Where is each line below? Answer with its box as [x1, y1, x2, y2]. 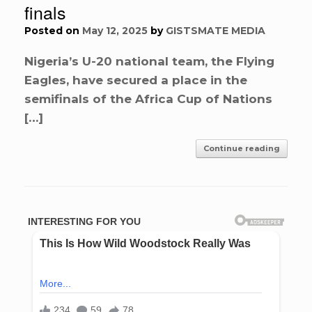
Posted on [31, 24, 82, 38]
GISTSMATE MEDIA [166, 24, 265, 38]
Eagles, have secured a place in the [24, 73, 247, 88]
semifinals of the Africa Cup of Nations [24, 92, 272, 107]
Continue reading [203, 143, 280, 154]
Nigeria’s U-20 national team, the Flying [24, 54, 274, 69]
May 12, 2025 [82, 24, 148, 38]
